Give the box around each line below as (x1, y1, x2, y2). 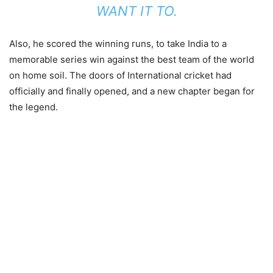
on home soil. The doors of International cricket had (9, 69, 232, 81)
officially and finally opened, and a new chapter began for (9, 85, 255, 97)
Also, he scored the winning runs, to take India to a (9, 38, 227, 49)
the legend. (9, 101, 58, 113)
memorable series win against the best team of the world (9, 54, 254, 65)
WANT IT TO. (96, 3, 177, 19)
